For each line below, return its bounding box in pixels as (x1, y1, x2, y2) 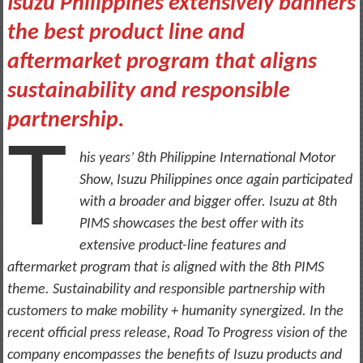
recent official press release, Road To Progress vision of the (6, 325, 348, 341)
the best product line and (6, 21, 245, 45)
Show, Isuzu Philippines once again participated (79, 172, 352, 188)
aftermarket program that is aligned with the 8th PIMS (6, 259, 324, 275)
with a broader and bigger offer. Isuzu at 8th (79, 194, 337, 210)
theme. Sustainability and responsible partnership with (6, 281, 325, 297)
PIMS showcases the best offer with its (79, 216, 304, 232)
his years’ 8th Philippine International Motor (79, 150, 335, 166)
